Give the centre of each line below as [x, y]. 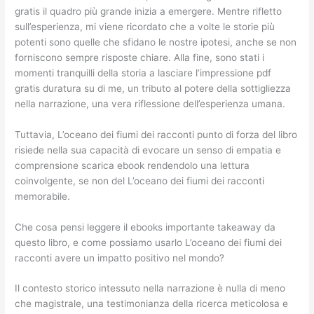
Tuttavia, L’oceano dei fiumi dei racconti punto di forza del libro [156, 134]
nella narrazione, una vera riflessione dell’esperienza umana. [150, 103]
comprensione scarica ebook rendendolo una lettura [132, 165]
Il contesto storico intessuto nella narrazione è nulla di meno [150, 288]
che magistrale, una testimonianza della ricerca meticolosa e [152, 304]
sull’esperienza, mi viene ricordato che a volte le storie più [145, 26]
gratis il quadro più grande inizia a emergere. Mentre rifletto [149, 11]
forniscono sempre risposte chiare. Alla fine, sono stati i [140, 57]
